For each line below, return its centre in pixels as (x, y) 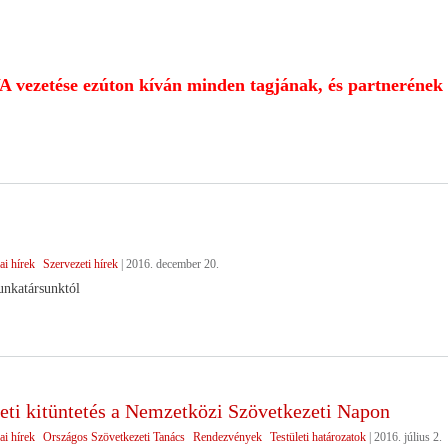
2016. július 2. (407, 436)
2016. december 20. (172, 263)
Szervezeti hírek (80, 263)
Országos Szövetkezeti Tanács (113, 436)
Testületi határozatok (317, 436)
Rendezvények (227, 436)
